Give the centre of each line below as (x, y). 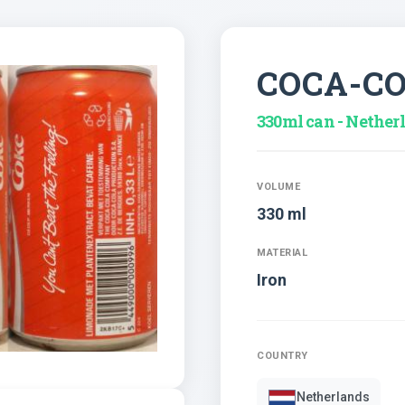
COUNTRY (283, 356)
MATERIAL (282, 253)
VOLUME (278, 187)
